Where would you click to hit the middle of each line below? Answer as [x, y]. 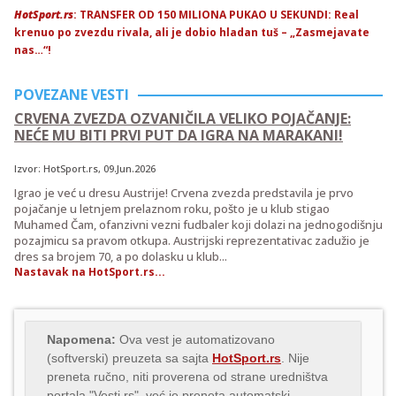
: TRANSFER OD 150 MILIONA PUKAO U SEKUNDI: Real [216, 14]
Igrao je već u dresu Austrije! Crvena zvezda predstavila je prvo [184, 192]
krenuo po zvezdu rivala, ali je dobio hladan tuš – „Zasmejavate [192, 32]
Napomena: [81, 339]
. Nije [295, 358]
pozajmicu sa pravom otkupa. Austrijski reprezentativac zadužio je [192, 240]
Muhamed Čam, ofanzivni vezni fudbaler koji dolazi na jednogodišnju [198, 224]
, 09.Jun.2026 [127, 168]
